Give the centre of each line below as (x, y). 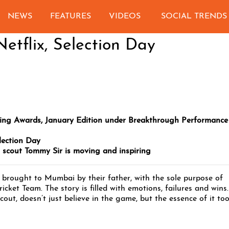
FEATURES (71, 16)
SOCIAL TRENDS (194, 16)
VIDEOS (125, 16)
